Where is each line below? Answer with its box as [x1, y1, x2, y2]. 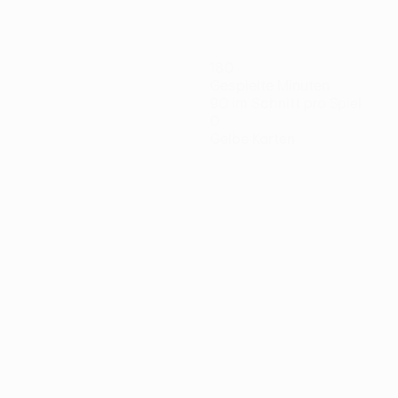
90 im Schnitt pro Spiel [210, 95, 362, 111]
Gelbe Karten [210, 131, 295, 147]
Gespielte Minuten [210, 77, 330, 93]
